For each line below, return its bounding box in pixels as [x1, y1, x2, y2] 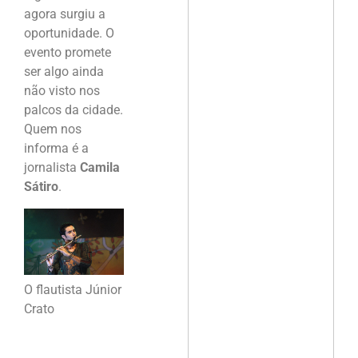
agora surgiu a [24, 6, 105, 22]
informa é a [24, 141, 89, 157]
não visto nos [24, 83, 100, 99]
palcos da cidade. [24, 102, 123, 118]
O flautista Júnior [24, 282, 121, 298]
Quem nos [24, 121, 82, 137]
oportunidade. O [24, 26, 114, 42]
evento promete [24, 45, 111, 61]
